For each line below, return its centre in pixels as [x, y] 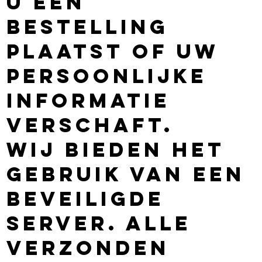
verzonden [88, 247]
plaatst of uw [113, 51]
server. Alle [99, 223]
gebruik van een [126, 174]
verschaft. [90, 125]
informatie [89, 100]
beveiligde [86, 198]
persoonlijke [107, 75]
